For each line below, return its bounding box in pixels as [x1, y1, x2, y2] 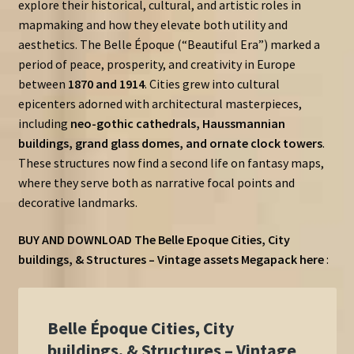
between [17, 75, 68, 92]
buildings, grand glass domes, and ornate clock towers [17, 134, 322, 151]
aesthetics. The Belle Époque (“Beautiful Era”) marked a [17, 36, 320, 52]
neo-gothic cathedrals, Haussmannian [70, 115, 285, 131]
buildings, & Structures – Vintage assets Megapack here [17, 251, 324, 268]
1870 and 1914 [67, 75, 145, 92]
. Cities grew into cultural [144, 75, 280, 92]
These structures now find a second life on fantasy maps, [17, 154, 324, 171]
